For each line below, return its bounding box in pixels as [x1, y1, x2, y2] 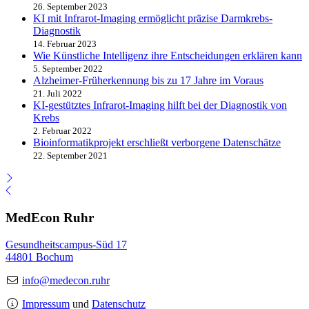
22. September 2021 [33, 150, 108, 161]
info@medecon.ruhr [22, 274, 110, 286]
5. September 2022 [33, 63, 103, 74]
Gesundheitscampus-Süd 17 [6, 238, 127, 250]
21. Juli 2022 [33, 88, 82, 99]
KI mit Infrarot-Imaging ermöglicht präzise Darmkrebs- [33, 12, 272, 25]
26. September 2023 [33, 1, 108, 12]
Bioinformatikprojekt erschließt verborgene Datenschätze [33, 137, 281, 149]
